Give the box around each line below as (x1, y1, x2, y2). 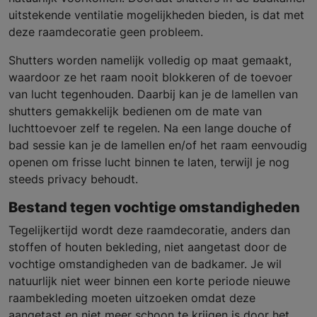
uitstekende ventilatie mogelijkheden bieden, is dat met (8, 8, 304, 23)
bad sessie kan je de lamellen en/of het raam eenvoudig (8, 138, 307, 153)
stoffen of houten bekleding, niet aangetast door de (8, 240, 287, 255)
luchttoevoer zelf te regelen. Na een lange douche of (8, 121, 292, 136)
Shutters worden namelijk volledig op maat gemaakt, (8, 53, 292, 68)
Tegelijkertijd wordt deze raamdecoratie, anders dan (8, 223, 290, 238)
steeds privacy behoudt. (8, 172, 138, 187)
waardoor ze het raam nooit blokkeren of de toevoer (8, 70, 292, 85)
